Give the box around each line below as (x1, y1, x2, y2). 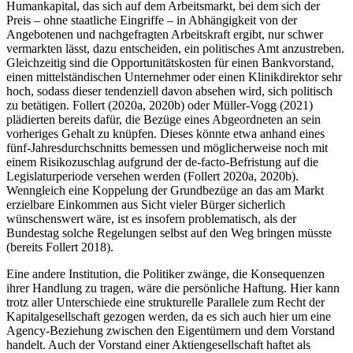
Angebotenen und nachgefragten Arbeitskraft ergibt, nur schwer (6, 28, 323, 42)
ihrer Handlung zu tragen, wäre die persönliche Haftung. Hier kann (6, 281, 340, 295)
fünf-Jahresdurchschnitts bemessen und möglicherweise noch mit (6, 141, 328, 155)
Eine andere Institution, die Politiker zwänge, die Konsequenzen (6, 267, 325, 281)
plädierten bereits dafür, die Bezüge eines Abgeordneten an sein (6, 113, 321, 127)
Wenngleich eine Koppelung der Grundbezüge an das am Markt (6, 184, 324, 198)
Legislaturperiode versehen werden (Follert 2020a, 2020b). (6, 169, 299, 184)
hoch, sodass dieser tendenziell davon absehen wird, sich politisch (6, 84, 333, 98)
